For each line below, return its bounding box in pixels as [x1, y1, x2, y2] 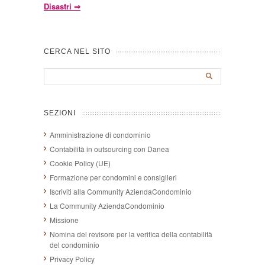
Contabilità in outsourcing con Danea [50, 144, 169, 154]
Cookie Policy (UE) [50, 158, 111, 169]
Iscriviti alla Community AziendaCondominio [50, 186, 192, 197]
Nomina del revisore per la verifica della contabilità [50, 229, 212, 240]
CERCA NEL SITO [44, 47, 111, 56]
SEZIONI [44, 109, 76, 118]
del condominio [50, 240, 99, 250]
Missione [50, 215, 79, 225]
